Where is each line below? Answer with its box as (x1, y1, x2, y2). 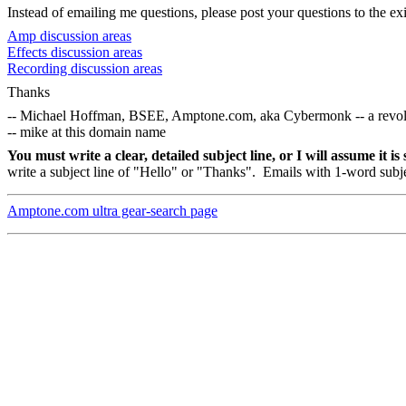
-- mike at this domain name (7, 124, 166, 140)
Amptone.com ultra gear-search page (7, 203, 217, 219)
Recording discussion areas (7, 61, 162, 77)
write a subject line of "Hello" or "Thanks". (7, 164, 256, 180)
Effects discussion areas (7, 44, 142, 61)
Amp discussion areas (7, 28, 131, 44)
